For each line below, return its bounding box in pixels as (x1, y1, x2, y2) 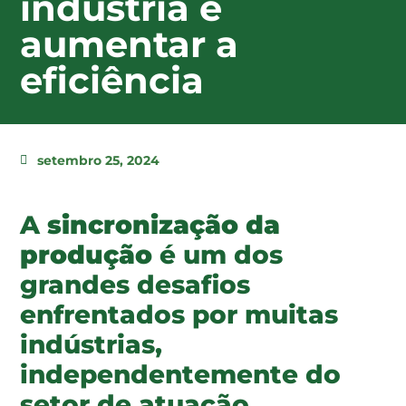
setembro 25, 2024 (37, 151, 159, 169)
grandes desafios (20, 268, 250, 300)
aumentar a (20, 21, 238, 66)
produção (20, 238, 152, 270)
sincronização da (47, 208, 280, 240)
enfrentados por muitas (20, 298, 338, 330)
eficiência (20, 57, 204, 102)
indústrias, (20, 328, 162, 360)
